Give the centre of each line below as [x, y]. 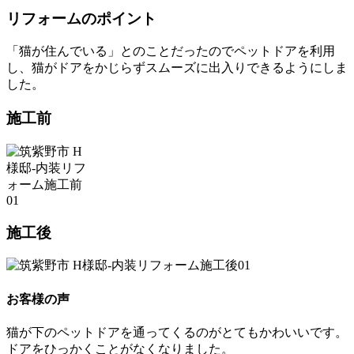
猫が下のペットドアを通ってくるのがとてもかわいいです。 [177, 332]
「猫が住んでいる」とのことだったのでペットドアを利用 [171, 51]
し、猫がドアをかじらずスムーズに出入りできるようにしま [177, 68]
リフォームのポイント [81, 18]
